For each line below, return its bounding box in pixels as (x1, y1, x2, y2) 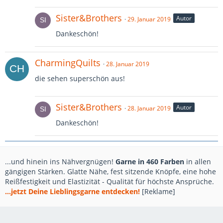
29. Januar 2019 (127, 15, 171, 24)
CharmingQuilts (35, 57, 101, 69)
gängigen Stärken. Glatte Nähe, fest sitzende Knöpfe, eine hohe (5, 167, 216, 177)
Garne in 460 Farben (115, 157, 184, 167)
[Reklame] (140, 187, 175, 197)
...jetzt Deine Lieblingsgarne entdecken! (5, 187, 140, 197)
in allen (184, 157, 211, 167)
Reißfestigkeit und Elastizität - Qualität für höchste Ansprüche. (5, 177, 214, 187)
